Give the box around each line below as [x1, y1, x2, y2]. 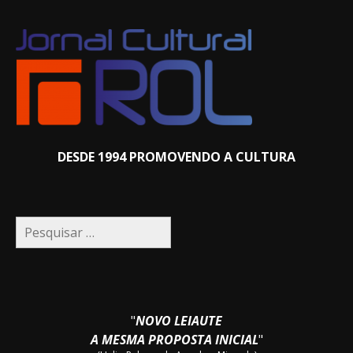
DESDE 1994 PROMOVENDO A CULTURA [58, 147, 295, 165]
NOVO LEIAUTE [136, 311, 222, 329]
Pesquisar [15, 214, 73, 232]
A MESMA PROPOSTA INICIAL [90, 330, 258, 348]
